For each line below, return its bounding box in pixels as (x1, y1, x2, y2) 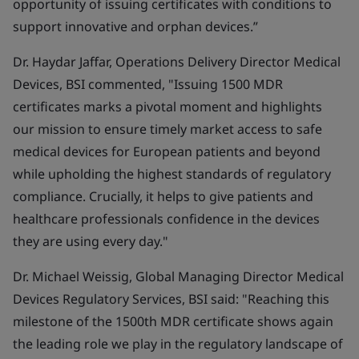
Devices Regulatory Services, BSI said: (13, 290, 242, 308)
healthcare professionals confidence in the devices (13, 210, 320, 228)
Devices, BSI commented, (13, 75, 168, 93)
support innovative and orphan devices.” (13, 18, 258, 35)
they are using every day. (13, 232, 163, 250)
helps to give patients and (157, 188, 313, 205)
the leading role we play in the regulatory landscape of (13, 335, 343, 353)
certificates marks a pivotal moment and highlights (13, 98, 322, 115)
